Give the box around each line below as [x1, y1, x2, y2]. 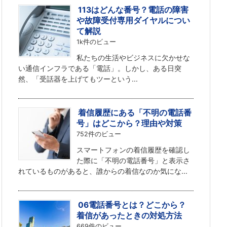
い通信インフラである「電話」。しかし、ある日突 [18, 63, 181, 72]
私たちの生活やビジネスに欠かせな [77, 53, 191, 62]
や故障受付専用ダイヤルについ [77, 15, 191, 25]
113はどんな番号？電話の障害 [78, 5, 189, 15]
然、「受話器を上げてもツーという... [18, 74, 138, 83]
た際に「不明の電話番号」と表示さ [77, 156, 191, 165]
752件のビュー [77, 130, 122, 138]
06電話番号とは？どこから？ [78, 200, 186, 210]
